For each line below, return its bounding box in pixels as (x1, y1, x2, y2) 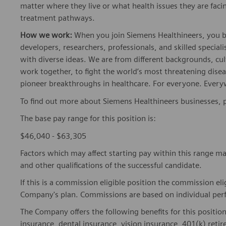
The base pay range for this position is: (20, 114, 156, 124)
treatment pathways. (20, 13, 95, 23)
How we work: (20, 30, 72, 40)
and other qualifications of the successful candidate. (20, 160, 202, 171)
